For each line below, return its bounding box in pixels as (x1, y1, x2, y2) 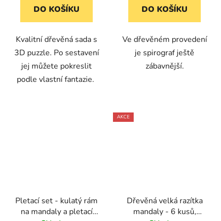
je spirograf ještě (135, 47, 194, 59)
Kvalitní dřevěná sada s (16, 34, 97, 45)
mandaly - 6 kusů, (133, 206, 196, 217)
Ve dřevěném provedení (122, 34, 207, 45)
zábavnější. (145, 61, 184, 72)
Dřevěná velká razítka (126, 195, 203, 206)
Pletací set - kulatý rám (15, 195, 98, 206)
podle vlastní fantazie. (17, 74, 96, 85)
